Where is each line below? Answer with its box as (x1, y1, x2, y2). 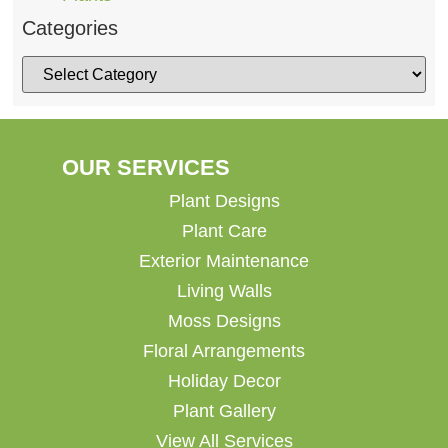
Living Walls (176, 281, 272, 302)
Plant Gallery (172, 401, 276, 422)
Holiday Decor (167, 371, 281, 392)
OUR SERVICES (61, 155, 230, 181)
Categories (21, 16, 118, 39)
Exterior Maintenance (139, 251, 309, 272)
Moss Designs (167, 311, 281, 332)
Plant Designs (168, 191, 280, 212)
